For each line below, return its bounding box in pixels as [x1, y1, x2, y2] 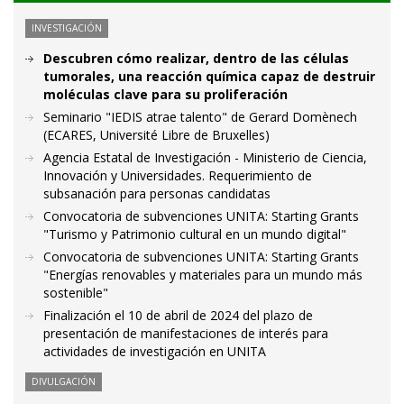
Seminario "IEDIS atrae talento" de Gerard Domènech [43, 108, 357, 126]
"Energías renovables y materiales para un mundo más [43, 266, 363, 284]
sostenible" [43, 284, 108, 302]
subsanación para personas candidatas [43, 185, 271, 203]
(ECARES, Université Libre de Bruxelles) [43, 126, 270, 144]
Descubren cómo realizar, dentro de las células [43, 50, 349, 68]
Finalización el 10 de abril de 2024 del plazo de [43, 307, 313, 325]
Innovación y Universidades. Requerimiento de [43, 167, 312, 185]
